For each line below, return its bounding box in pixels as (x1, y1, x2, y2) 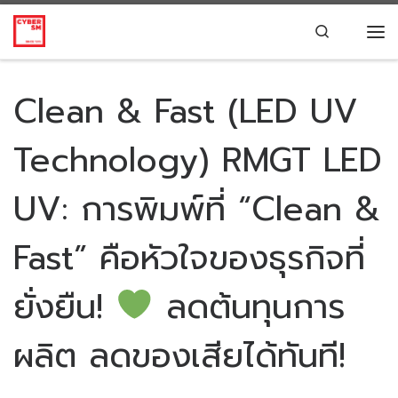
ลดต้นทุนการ (153, 281, 345, 332)
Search (330, 20, 377, 40)
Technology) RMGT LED (13, 134, 382, 186)
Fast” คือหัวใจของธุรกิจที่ (13, 232, 365, 283)
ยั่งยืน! (13, 281, 115, 332)
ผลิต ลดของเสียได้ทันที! (13, 330, 346, 381)
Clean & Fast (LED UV (13, 85, 358, 137)
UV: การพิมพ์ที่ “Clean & (13, 183, 380, 235)
